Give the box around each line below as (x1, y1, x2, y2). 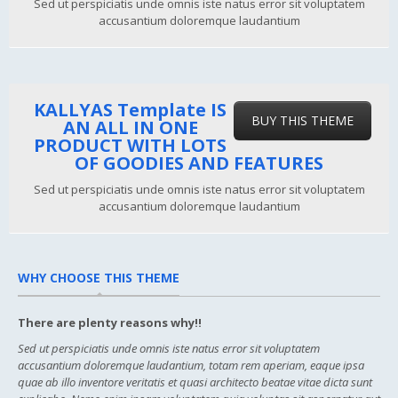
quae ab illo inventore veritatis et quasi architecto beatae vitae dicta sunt (18, 374, 372, 391)
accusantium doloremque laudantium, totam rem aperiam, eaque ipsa (18, 357, 364, 374)
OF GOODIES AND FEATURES (75, 151, 323, 176)
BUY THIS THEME (251, 112, 354, 130)
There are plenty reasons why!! (18, 314, 202, 331)
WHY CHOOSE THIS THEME (18, 269, 179, 287)
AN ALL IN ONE (62, 115, 198, 140)
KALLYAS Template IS (34, 98, 227, 123)
